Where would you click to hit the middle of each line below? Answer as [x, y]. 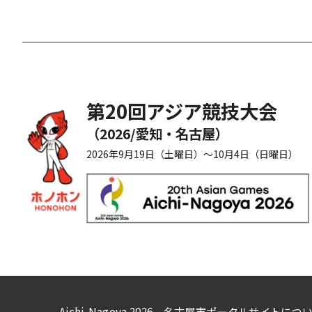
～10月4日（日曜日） [250, 154]
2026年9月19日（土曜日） [145, 154]
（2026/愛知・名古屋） [157, 133]
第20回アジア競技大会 [181, 111]
